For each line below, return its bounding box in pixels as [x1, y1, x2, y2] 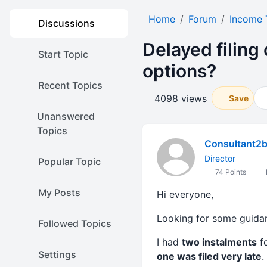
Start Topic [38, 48, 88, 60]
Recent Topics [38, 79, 103, 91]
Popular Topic [38, 156, 101, 167]
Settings [38, 249, 76, 260]
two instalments [181, 236, 257, 248]
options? [142, 60, 216, 82]
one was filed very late [156, 250, 262, 262]
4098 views [154, 92, 207, 104]
